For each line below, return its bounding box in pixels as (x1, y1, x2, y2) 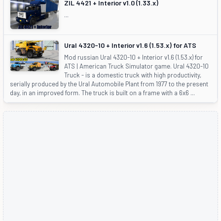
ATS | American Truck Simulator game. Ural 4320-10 (64, 62, 209, 71)
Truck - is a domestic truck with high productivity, (64, 71, 201, 79)
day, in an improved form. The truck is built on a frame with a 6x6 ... (10, 89, 195, 97)
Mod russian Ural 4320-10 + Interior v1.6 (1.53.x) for (64, 53, 203, 62)
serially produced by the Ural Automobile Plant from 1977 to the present (10, 80, 208, 88)
